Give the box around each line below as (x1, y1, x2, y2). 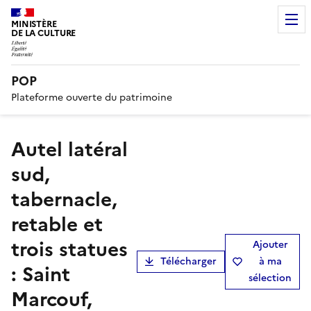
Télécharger (160, 253, 217, 269)
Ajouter (252, 237, 288, 252)
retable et (11, 209, 103, 239)
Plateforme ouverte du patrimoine (11, 90, 172, 105)
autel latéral (11, 134, 26, 164)
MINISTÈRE (11, 17, 57, 31)
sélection (249, 270, 292, 285)
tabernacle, (11, 184, 117, 214)
